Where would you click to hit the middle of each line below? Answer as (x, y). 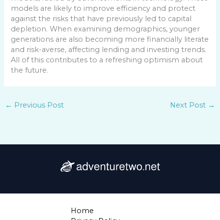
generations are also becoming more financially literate (110, 39)
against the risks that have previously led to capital (101, 18)
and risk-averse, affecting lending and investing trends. (109, 49)
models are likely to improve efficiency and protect (103, 8)
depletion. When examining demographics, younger (106, 29)
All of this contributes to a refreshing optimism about (107, 60)
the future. (30, 70)
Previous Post (38, 105)
